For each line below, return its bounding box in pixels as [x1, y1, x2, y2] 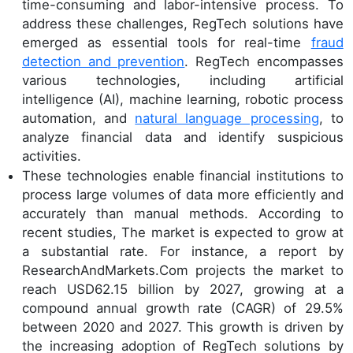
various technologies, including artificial [22, 72, 344, 88]
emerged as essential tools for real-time [22, 34, 311, 50]
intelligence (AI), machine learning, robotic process [22, 91, 344, 107]
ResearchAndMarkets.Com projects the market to [22, 262, 344, 279]
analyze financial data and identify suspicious [22, 128, 344, 145]
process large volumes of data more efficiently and [22, 187, 344, 203]
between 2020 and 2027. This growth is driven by [22, 319, 344, 336]
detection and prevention [22, 53, 185, 69]
